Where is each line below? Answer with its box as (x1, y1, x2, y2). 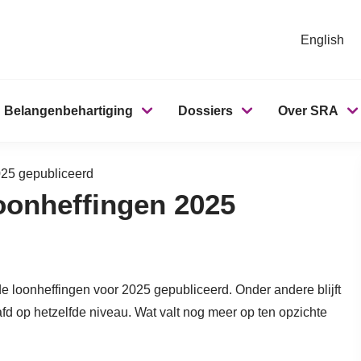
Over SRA (278, 104, 338, 118)
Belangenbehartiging (4, 104, 133, 118)
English (301, 32, 344, 47)
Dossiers (178, 104, 233, 118)
